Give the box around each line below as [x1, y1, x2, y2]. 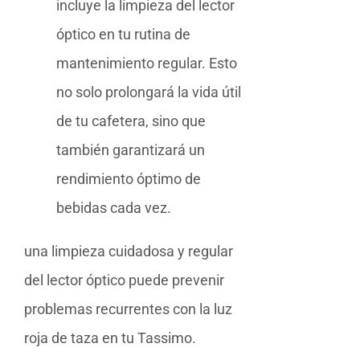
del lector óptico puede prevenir [24, 271, 224, 288]
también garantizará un [56, 141, 205, 158]
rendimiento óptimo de [56, 170, 201, 187]
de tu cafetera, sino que [56, 112, 206, 129]
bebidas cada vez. [56, 198, 171, 216]
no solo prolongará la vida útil [56, 83, 241, 100]
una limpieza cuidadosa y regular [24, 242, 233, 260]
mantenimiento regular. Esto [56, 54, 237, 72]
